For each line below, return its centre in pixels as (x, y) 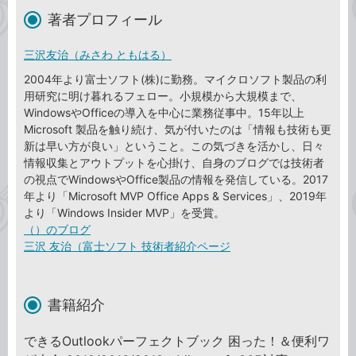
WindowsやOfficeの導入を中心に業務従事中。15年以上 (164, 112)
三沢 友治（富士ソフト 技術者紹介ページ (127, 246)
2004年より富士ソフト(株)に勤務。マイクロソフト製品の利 (175, 79)
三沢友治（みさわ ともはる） (98, 54)
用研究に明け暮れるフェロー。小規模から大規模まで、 (163, 95)
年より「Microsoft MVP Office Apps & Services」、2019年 (175, 195)
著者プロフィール (105, 19)
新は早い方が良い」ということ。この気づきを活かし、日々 (174, 145)
